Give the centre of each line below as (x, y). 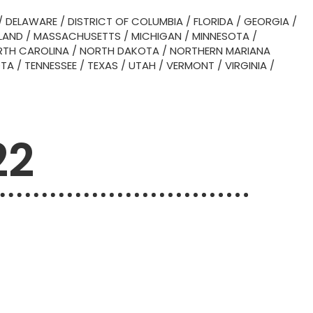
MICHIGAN (156, 36)
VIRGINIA (246, 65)
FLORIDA (213, 21)
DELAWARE (31, 21)
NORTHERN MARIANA (220, 51)
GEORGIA (267, 21)
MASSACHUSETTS (77, 36)
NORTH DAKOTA (119, 51)
